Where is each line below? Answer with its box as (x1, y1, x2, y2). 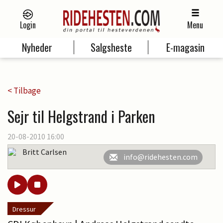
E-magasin (166, 40, 205, 55)
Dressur (12, 205, 36, 214)
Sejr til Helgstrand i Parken (7, 105, 155, 127)
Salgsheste (90, 40, 132, 55)
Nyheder (21, 40, 52, 55)
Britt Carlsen (22, 147, 67, 157)
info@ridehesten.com (123, 152, 198, 162)
